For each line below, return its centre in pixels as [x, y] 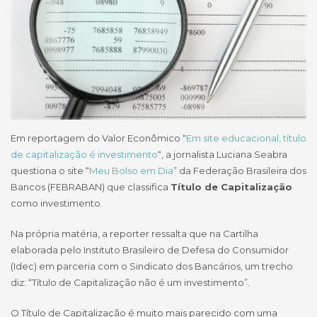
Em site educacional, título [246, 138]
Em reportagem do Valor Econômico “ [98, 138]
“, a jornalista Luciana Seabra [223, 155]
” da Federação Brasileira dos [240, 171]
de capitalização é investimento [84, 155]
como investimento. [57, 203]
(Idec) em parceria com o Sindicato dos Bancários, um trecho [152, 266]
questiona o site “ [50, 171]
